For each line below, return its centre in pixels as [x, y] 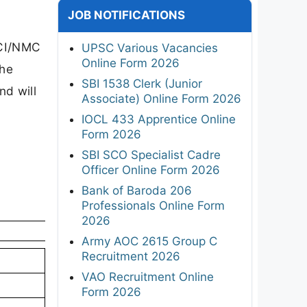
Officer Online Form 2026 [151, 170]
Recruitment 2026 [131, 256]
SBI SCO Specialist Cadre [151, 155]
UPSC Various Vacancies [150, 48]
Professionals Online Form [153, 205]
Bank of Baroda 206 [137, 190]
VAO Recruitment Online [148, 277]
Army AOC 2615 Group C [149, 241]
